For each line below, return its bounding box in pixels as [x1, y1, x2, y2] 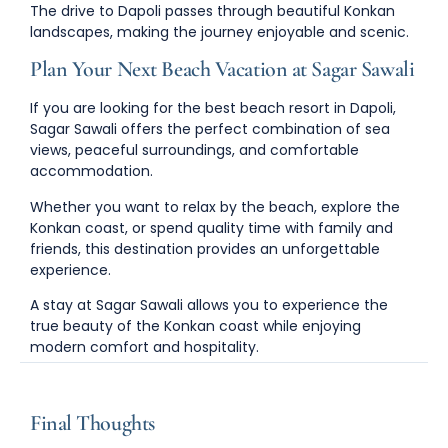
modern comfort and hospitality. [30, 337, 259, 358]
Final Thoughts [30, 409, 155, 436]
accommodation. [30, 161, 153, 182]
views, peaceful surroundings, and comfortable [30, 140, 359, 161]
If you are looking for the [30, 98, 205, 119]
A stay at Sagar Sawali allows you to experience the [30, 295, 388, 316]
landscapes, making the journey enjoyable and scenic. [30, 21, 409, 42]
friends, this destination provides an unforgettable [30, 238, 380, 259]
